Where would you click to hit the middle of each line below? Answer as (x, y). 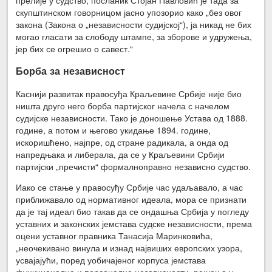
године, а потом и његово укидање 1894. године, (114, 130)
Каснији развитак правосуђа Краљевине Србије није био (129, 93)
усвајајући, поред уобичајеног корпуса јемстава (111, 260)
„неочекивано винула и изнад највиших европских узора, (129, 247)
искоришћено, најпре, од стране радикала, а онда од (122, 142)
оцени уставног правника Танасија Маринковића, (114, 235)
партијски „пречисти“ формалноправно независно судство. (134, 166)
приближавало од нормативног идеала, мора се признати (131, 199)
